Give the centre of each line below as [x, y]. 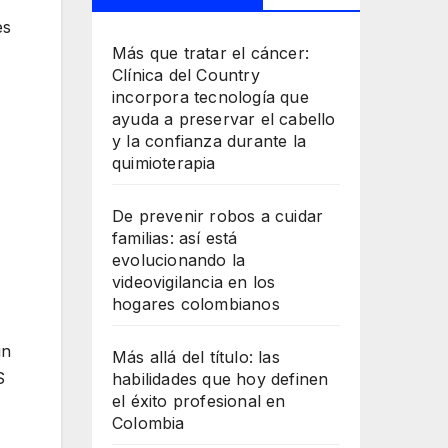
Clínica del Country [186, 75]
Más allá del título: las [196, 357]
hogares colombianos [196, 304]
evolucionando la [179, 260]
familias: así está [175, 238]
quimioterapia [164, 163]
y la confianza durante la [209, 141]
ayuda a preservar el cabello [224, 119]
